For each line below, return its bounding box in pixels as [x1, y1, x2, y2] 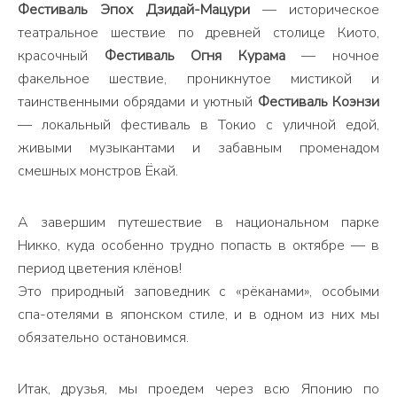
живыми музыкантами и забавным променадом [18, 138, 379, 158]
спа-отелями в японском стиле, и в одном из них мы [18, 305, 379, 324]
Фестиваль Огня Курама [104, 46, 285, 66]
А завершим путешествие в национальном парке [18, 213, 379, 232]
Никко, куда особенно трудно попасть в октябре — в [18, 236, 379, 255]
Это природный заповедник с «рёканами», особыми [18, 282, 379, 301]
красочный [18, 46, 105, 66]
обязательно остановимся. [18, 328, 189, 347]
